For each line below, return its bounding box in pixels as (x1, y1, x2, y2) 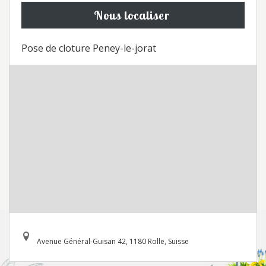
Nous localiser (93, 8, 170, 23)
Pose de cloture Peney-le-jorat (21, 42, 156, 55)
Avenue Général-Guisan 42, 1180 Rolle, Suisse (37, 236, 189, 246)
